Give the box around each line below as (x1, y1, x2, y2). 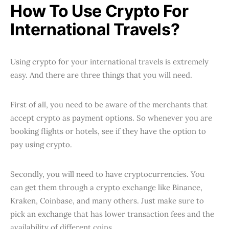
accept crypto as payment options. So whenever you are (10, 112, 212, 123)
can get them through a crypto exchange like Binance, (10, 182, 202, 192)
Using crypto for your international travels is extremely (10, 56, 209, 66)
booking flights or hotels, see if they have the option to (10, 126, 206, 136)
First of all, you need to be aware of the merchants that (10, 99, 208, 109)
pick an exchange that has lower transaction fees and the (10, 209, 214, 219)
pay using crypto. (10, 139, 72, 149)
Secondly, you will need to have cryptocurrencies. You (10, 169, 204, 179)
